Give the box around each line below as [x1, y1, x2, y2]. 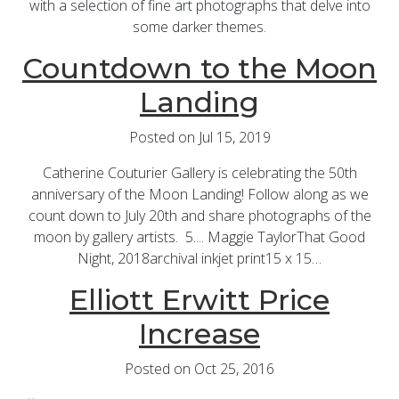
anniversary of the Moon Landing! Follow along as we [30, 184, 369, 205]
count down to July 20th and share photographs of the [28, 206, 371, 226]
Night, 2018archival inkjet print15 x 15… [77, 248, 322, 269]
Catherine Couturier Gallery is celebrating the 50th [42, 163, 357, 183]
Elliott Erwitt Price [69, 282, 330, 318]
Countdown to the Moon [22, 51, 377, 86]
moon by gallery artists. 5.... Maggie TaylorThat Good [34, 227, 365, 248]
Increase [139, 316, 260, 352]
